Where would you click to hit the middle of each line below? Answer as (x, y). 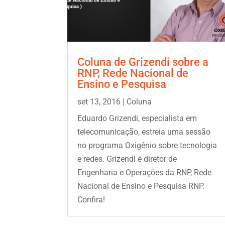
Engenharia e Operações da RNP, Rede (145, 173)
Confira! (91, 200)
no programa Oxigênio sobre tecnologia (147, 146)
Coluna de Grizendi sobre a (143, 62)
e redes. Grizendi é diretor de (127, 159)
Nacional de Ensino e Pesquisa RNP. (141, 186)
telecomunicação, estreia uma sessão (144, 132)
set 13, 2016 (99, 102)
